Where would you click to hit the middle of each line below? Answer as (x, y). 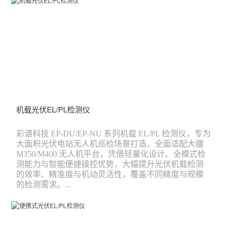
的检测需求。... (44, 184)
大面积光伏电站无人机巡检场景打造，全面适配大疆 (110, 144)
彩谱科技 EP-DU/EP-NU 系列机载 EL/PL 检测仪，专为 (114, 133)
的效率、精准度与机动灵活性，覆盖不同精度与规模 (110, 174)
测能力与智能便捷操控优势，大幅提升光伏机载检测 (110, 164)
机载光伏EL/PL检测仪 (53, 109)
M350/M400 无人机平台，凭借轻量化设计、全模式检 (111, 154)
